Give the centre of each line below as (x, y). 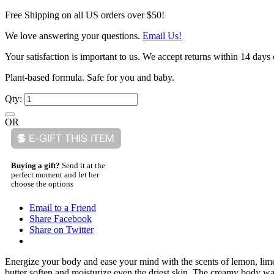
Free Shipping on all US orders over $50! (85, 15)
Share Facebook (61, 219)
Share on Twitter (61, 230)
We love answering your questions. (74, 35)
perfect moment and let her (55, 175)
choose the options (42, 184)
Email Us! (162, 35)
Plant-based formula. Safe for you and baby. (90, 77)
